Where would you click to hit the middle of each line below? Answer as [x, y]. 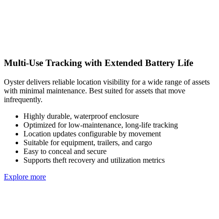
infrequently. [23, 99]
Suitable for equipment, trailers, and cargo [88, 142]
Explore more [25, 176]
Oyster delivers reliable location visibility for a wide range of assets [107, 82]
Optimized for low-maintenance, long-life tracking [101, 125]
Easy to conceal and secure [65, 151]
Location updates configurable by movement [92, 133]
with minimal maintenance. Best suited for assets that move [95, 90]
